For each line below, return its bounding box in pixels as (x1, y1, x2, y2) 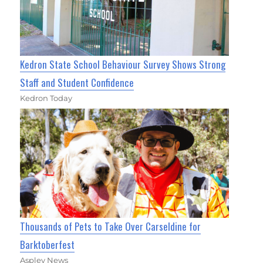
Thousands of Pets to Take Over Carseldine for (20, 218, 201, 234)
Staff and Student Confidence (20, 75, 134, 90)
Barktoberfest (20, 237, 75, 252)
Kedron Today (20, 93, 73, 103)
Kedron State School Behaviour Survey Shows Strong (20, 57, 226, 72)
